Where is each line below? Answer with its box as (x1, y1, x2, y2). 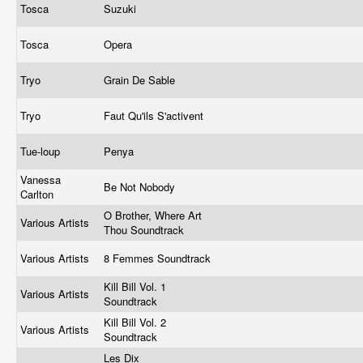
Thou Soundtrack (104, 222, 187, 237)
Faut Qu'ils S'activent (104, 108, 207, 123)
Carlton (20, 186, 57, 202)
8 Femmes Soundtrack (104, 250, 214, 266)
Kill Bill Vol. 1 (104, 279, 166, 294)
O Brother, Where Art (104, 207, 202, 223)
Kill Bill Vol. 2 (104, 314, 166, 330)
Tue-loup (20, 143, 63, 159)
